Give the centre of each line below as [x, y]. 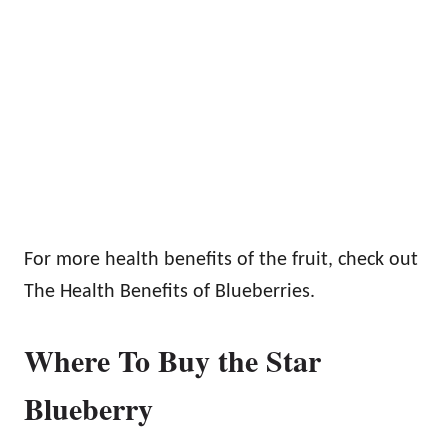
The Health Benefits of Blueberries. [169, 291]
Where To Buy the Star [172, 359]
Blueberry [88, 407]
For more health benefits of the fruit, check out [221, 259]
